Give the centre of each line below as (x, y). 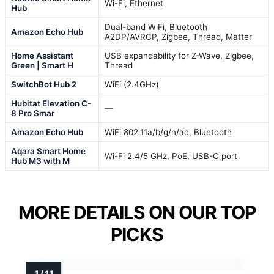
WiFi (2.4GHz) (132, 84)
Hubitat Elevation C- (51, 103)
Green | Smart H (42, 65)
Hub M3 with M (40, 161)
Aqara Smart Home (48, 151)
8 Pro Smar (33, 113)
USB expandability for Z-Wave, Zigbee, (179, 55)
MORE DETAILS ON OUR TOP (137, 212)
